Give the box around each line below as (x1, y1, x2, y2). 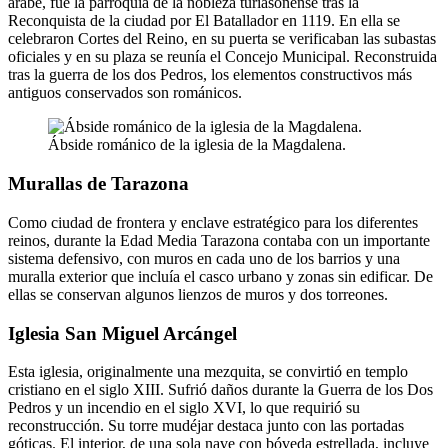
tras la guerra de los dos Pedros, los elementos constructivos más (8, 66, 412, 84)
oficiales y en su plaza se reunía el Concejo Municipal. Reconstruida (8, 48, 437, 66)
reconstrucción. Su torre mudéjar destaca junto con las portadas (8, 417, 404, 435)
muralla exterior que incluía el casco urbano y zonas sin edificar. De (8, 267, 433, 285)
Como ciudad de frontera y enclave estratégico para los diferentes (8, 213, 418, 231)
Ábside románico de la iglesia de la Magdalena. (48, 136, 346, 154)
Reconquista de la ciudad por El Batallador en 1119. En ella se (8, 12, 400, 30)
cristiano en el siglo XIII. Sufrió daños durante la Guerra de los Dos (8, 381, 433, 399)
